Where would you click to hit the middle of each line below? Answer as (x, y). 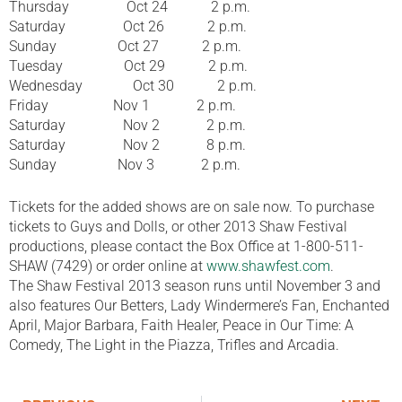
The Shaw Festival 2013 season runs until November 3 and (195, 286)
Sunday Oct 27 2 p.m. (125, 47)
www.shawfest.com (268, 267)
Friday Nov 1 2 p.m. (122, 106)
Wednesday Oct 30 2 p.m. (133, 86)
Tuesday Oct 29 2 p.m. (128, 66)
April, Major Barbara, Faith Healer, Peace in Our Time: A (181, 326)
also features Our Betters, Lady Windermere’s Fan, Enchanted (199, 306)
